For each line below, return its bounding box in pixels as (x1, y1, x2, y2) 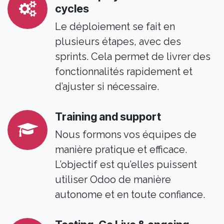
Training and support (55, 110, 161, 123)
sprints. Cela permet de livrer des (55, 50, 210, 63)
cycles (55, 2, 89, 15)
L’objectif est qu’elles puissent (55, 158, 197, 171)
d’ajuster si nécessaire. (55, 80, 159, 93)
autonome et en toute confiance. (55, 188, 205, 201)
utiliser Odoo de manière (55, 173, 171, 186)
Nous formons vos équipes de (55, 128, 196, 141)
